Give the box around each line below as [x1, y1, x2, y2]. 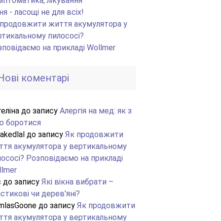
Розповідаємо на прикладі [26, 153, 123, 163]
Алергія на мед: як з [60, 106, 132, 115]
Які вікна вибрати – [41, 177, 113, 186]
